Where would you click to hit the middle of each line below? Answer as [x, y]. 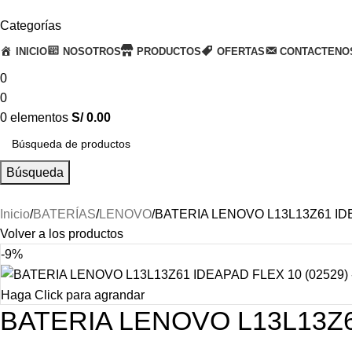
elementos [39, 117]
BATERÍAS [64, 214]
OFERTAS [240, 51]
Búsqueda [35, 172]
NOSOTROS [92, 51]
